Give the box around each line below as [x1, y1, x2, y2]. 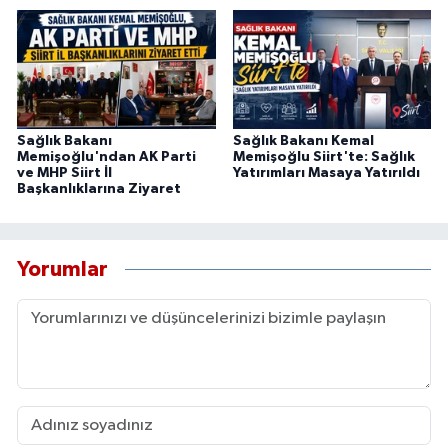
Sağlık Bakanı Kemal [232, 134, 374, 149]
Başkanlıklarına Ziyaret [17, 182, 181, 197]
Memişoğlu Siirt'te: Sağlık [232, 150, 415, 165]
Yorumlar [17, 258, 108, 280]
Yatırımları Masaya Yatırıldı [232, 166, 420, 181]
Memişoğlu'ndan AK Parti [17, 150, 196, 165]
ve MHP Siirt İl [17, 166, 112, 181]
